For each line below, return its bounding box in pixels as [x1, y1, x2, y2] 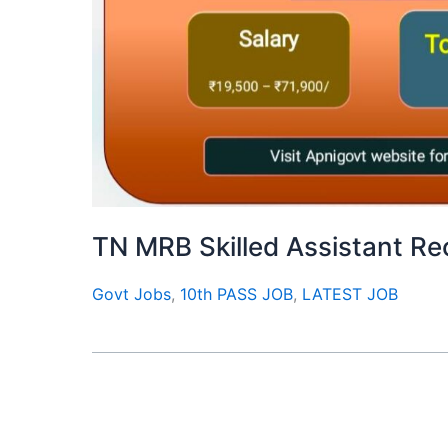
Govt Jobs [92, 283, 171, 304]
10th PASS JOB [180, 283, 293, 304]
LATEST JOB [302, 283, 398, 304]
